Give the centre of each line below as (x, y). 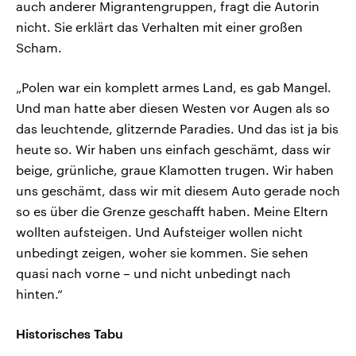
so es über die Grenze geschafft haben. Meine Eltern (172, 211)
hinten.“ (39, 294)
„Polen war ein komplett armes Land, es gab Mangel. (174, 87)
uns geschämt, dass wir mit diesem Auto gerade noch (178, 191)
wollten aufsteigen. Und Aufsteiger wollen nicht (159, 232)
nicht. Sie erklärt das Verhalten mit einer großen (159, 27)
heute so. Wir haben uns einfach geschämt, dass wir (173, 149)
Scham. (39, 48)
